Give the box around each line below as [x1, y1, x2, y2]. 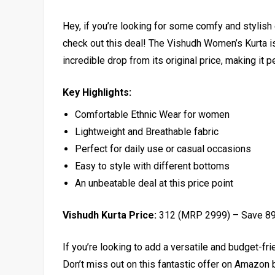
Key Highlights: [63, 86, 131, 98]
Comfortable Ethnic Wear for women [75, 108, 230, 120]
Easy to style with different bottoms [75, 160, 230, 172]
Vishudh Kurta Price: [63, 209, 157, 221]
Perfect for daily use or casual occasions [75, 142, 251, 155]
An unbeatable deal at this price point [75, 177, 233, 189]
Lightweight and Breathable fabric [75, 125, 219, 137]
